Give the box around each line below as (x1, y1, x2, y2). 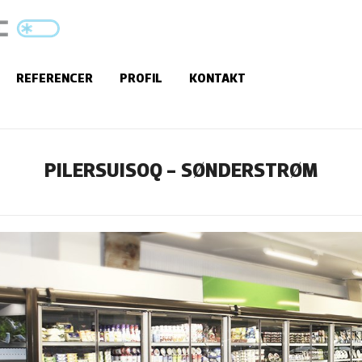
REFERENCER (16, 73, 93, 86)
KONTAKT (189, 73, 246, 86)
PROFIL (120, 73, 162, 86)
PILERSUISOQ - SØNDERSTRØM (44, 161, 318, 183)
